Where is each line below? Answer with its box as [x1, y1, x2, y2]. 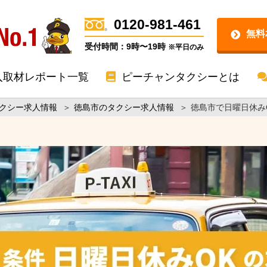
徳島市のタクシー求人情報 [72, 103, 172, 115]
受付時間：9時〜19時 [82, 41, 166, 54]
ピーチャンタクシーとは [119, 70, 240, 86]
